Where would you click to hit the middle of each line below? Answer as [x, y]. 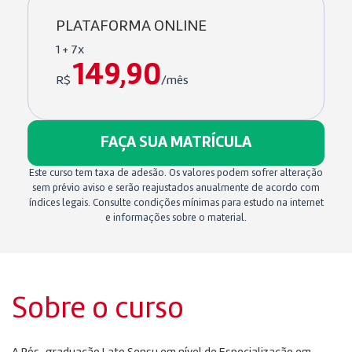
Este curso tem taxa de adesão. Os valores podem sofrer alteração [176, 174]
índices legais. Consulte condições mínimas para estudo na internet [176, 203]
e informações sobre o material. [176, 218]
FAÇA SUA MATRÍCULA [176, 143]
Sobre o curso [98, 310]
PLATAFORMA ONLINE [131, 27]
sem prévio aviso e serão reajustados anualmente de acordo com [176, 189]
